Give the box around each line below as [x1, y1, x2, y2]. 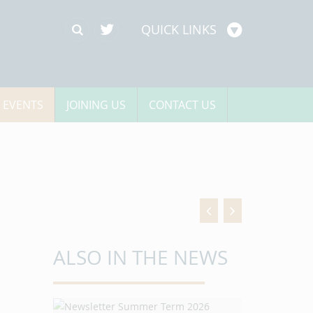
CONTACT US [149, 97, 216, 112]
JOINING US [66, 97, 126, 112]
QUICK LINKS [141, 20, 217, 38]
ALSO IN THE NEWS [53, 245, 228, 270]
